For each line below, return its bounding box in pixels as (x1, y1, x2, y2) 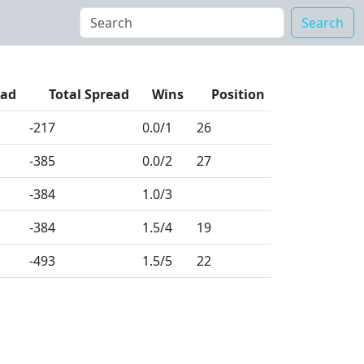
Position (211, 85, 265, 103)
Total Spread (49, 85, 129, 103)
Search (301, 14, 344, 32)
